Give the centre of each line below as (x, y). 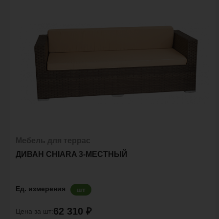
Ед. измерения (41, 189)
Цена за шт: (34, 211)
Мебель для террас (53, 141)
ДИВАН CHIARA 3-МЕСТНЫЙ (72, 154)
